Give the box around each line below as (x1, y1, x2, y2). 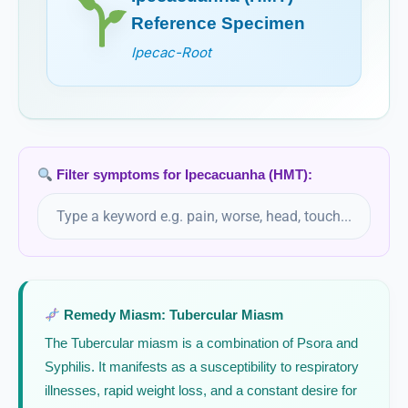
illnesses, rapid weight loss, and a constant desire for (45, 383, 357, 399)
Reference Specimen (130, 14, 305, 34)
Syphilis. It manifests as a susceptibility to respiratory (45, 360, 359, 375)
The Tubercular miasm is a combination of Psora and (45, 336, 358, 352)
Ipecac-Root (130, 44, 211, 62)
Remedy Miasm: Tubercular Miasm (60, 307, 284, 323)
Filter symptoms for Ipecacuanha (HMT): (53, 167, 313, 183)
